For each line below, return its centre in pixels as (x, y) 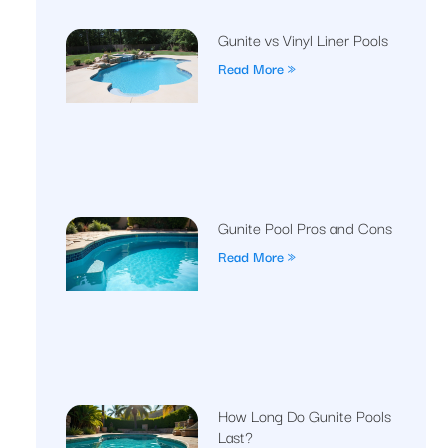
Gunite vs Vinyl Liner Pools (303, 38)
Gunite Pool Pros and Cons (305, 227)
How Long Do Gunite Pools (304, 415)
